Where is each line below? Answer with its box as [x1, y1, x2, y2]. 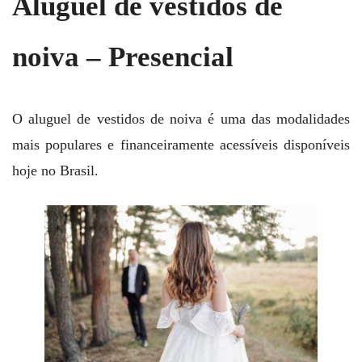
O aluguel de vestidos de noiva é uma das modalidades [12, 110, 350, 127]
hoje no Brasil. [12, 162, 99, 179]
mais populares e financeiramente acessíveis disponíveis [12, 136, 350, 153]
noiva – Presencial [12, 40, 234, 73]
